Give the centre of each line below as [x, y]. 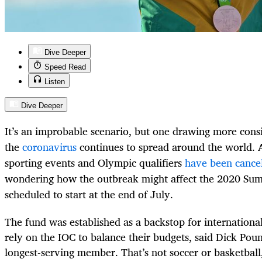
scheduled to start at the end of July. [89, 194]
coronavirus [49, 147]
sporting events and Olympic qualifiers [95, 163]
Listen [55, 82]
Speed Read [65, 67]
